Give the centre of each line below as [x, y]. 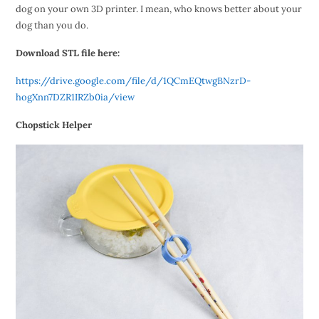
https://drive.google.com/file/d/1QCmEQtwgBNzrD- [133, 81]
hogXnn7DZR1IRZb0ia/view [75, 98]
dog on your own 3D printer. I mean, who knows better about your [158, 9]
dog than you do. [52, 26]
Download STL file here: [67, 53]
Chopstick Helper [53, 125]
